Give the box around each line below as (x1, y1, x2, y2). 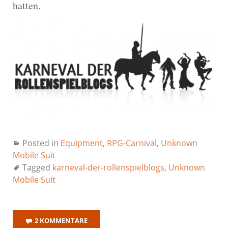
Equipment (61, 137, 103, 149)
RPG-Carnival (107, 137, 157, 149)
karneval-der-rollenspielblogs (52, 161, 164, 173)
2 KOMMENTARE (35, 215, 88, 225)
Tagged (22, 161, 52, 173)
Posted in (22, 137, 61, 149)
